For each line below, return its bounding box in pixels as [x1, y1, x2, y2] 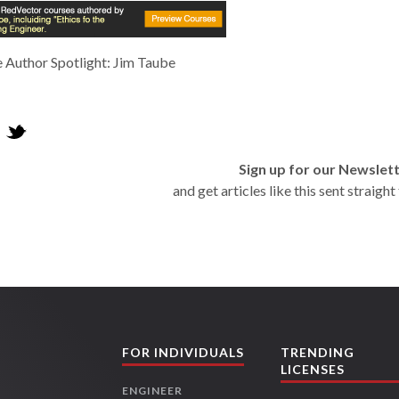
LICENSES [281, 362, 346, 377]
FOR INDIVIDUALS [122, 345, 245, 360]
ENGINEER [122, 384, 183, 397]
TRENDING [281, 345, 355, 360]
